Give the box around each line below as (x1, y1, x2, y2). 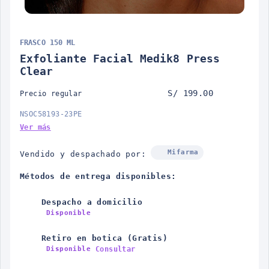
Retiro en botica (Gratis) (41, 234, 168, 243)
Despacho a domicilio (41, 198, 142, 207)
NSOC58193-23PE (20, 110, 82, 118)
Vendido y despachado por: (20, 149, 146, 159)
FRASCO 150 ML (20, 38, 76, 47)
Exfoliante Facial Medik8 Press (20, 52, 220, 65)
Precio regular (20, 89, 82, 98)
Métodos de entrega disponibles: (20, 172, 177, 181)
